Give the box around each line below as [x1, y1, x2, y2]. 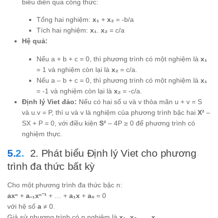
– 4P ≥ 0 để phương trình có [106, 119, 195, 127]
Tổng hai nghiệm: [36, 16, 92, 24]
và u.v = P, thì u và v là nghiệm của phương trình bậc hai [22, 108, 198, 116]
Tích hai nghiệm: [36, 26, 90, 35]
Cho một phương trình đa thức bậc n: [7, 181, 122, 189]
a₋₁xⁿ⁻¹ [26, 191, 47, 200]
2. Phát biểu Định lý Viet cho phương [30, 147, 197, 159]
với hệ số [7, 202, 37, 210]
